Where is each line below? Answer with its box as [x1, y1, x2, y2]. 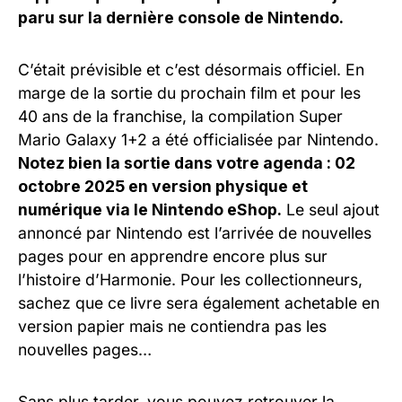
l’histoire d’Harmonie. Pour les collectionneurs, [18, 270, 363, 290]
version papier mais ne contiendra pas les [18, 317, 327, 336]
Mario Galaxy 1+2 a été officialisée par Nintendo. [18, 130, 379, 150]
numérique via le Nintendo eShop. [18, 200, 282, 220]
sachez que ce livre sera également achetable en [18, 293, 380, 313]
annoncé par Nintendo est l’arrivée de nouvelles [18, 223, 371, 243]
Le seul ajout [282, 200, 380, 220]
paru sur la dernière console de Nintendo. [18, 8, 344, 28]
